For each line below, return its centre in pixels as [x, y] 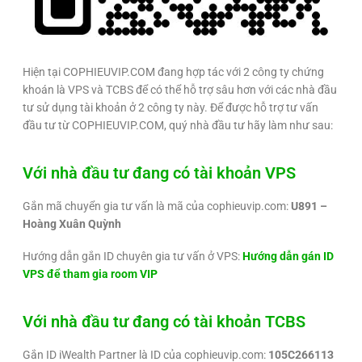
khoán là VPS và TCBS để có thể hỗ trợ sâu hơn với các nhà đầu [180, 89]
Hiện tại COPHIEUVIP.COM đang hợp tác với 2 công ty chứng [173, 72]
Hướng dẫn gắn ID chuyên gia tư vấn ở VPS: [131, 256]
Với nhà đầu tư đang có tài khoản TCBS [164, 321]
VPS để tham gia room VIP [90, 274]
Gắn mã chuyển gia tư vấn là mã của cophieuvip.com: [157, 206]
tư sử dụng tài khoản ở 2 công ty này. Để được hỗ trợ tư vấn [170, 107]
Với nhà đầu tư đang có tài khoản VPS [159, 173]
